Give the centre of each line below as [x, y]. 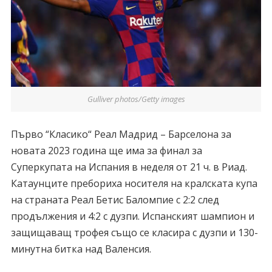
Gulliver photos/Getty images [136, 99]
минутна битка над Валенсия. [81, 249]
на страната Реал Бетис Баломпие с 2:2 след [115, 200]
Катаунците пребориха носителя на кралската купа [134, 184]
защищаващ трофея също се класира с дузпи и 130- [134, 233]
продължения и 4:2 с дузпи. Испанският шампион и [132, 216]
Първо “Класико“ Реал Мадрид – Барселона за [121, 134]
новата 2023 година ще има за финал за [106, 151]
